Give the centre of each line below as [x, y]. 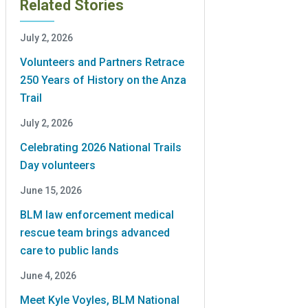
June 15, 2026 [51, 190]
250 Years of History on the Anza [103, 80]
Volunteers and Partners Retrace [102, 62]
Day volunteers [58, 165]
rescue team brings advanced [95, 232]
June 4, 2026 [48, 275]
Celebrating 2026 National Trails [101, 147]
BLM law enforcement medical [97, 214]
